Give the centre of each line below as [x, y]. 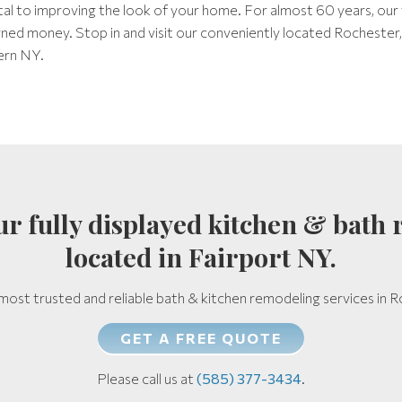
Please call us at [147, 378]
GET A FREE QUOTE [201, 338]
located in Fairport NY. [201, 257]
